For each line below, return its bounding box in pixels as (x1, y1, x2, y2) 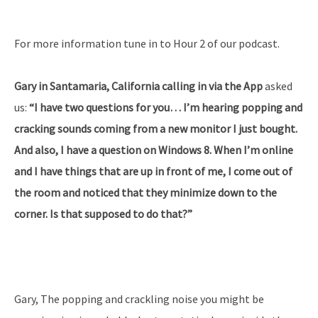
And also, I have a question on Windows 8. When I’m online (14, 143, 293, 158)
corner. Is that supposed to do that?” (14, 207, 192, 221)
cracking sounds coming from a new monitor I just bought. (14, 121, 297, 136)
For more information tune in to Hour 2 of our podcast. (14, 36, 280, 51)
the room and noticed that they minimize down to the (14, 185, 277, 200)
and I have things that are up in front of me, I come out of (14, 164, 292, 179)
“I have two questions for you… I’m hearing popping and (29, 100, 302, 115)
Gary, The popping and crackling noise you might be (14, 292, 264, 307)
